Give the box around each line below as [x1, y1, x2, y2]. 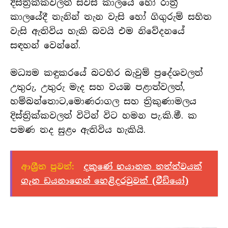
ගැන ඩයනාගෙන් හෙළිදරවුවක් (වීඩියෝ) [21, 175, 188, 186]
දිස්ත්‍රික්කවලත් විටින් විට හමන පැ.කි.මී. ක [10, 110, 197, 122]
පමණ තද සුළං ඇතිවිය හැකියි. [10, 124, 146, 136]
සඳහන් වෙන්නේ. [10, 40, 80, 51]
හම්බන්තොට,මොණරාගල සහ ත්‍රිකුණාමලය [10, 96, 196, 107]
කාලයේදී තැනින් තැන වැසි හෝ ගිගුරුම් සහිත [10, 11, 212, 23]
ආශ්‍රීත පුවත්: [21, 161, 74, 172]
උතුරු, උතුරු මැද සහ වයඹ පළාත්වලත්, [10, 81, 185, 93]
